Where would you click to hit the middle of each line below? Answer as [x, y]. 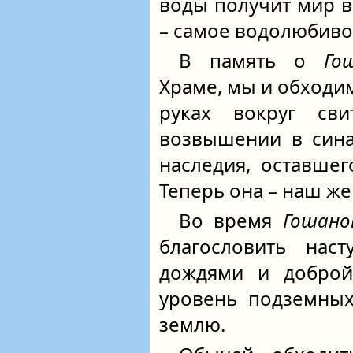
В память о [251, 60]
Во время [231, 220]
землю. [192, 324]
